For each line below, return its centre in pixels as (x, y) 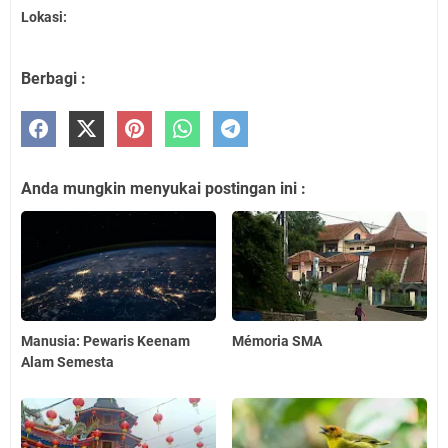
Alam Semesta (67, 361)
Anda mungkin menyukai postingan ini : (163, 189)
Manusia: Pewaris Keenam (105, 340)
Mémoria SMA (277, 340)
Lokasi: (44, 17)
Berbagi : (53, 79)
